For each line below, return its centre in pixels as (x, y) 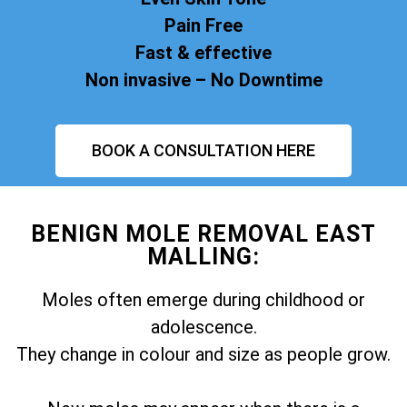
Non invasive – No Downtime (203, 79)
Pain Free (203, 25)
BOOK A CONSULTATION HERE (203, 151)
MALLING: (203, 257)
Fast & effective (203, 52)
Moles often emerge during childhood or (203, 300)
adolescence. (203, 328)
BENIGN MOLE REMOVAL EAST (203, 234)
